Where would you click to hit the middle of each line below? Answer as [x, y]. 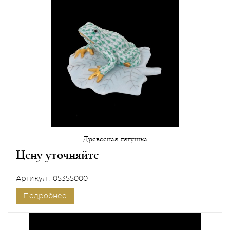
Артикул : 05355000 [52, 179]
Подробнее [45, 196]
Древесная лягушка [115, 139]
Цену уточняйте [57, 155]
